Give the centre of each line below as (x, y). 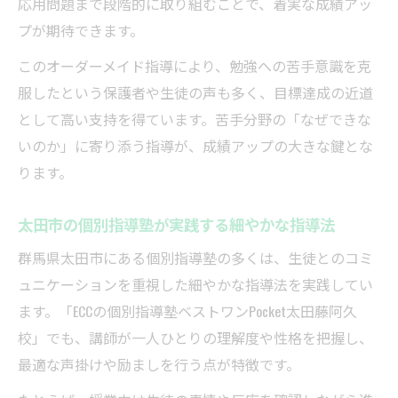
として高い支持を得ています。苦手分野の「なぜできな (195, 119)
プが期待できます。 (81, 31)
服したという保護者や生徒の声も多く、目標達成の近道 (195, 93)
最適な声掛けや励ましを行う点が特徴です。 (159, 365)
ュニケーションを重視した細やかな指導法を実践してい (195, 285)
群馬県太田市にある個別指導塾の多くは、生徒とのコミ (195, 258)
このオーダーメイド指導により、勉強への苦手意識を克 (195, 66)
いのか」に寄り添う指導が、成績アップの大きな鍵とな (195, 146)
